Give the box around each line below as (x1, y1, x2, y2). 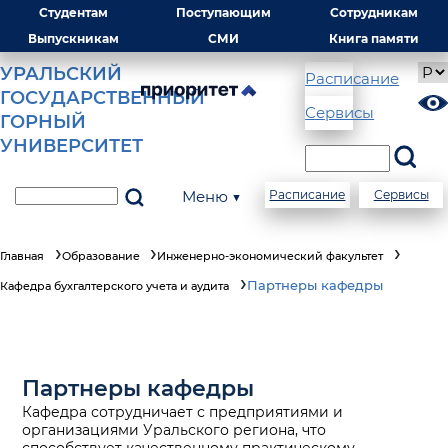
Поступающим (176, 5, 272, 20)
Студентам (39, 5, 109, 20)
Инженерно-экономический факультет (157, 249, 383, 263)
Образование (61, 249, 140, 263)
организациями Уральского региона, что (22, 421, 327, 439)
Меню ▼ (182, 187, 242, 206)
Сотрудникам (330, 5, 419, 20)
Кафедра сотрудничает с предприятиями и (22, 403, 344, 421)
